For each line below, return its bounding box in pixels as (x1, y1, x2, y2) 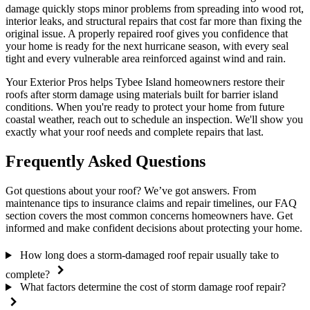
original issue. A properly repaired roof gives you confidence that (6, 28, 288, 40)
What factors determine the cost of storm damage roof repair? (19, 281, 286, 293)
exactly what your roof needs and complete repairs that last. (6, 126, 264, 138)
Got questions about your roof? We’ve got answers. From (6, 185, 256, 197)
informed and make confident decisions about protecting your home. (6, 222, 302, 235)
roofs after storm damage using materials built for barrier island (6, 89, 278, 101)
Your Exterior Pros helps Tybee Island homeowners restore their (6, 76, 284, 89)
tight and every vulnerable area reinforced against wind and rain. (6, 53, 286, 65)
